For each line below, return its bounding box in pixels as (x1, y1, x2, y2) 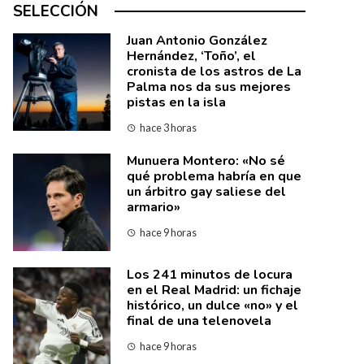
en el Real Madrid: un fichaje (127, 281, 301, 299)
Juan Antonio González (127, 32, 267, 50)
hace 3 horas (140, 121, 197, 134)
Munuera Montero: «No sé (127, 152, 285, 170)
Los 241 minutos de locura (127, 266, 292, 284)
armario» (127, 198, 180, 216)
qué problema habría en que (127, 167, 301, 185)
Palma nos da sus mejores (127, 78, 291, 96)
